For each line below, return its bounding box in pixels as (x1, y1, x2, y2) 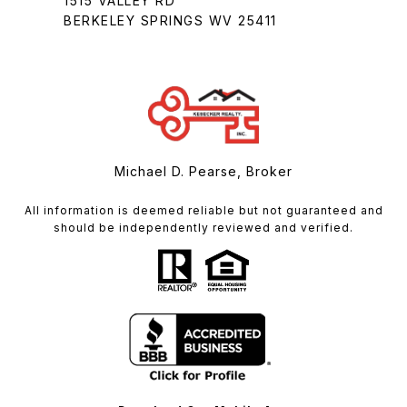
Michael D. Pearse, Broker (114, 163, 293, 179)
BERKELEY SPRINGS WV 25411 (64, 12, 277, 28)
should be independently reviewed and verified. (54, 220, 353, 234)
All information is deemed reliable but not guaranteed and (24, 203, 383, 217)
